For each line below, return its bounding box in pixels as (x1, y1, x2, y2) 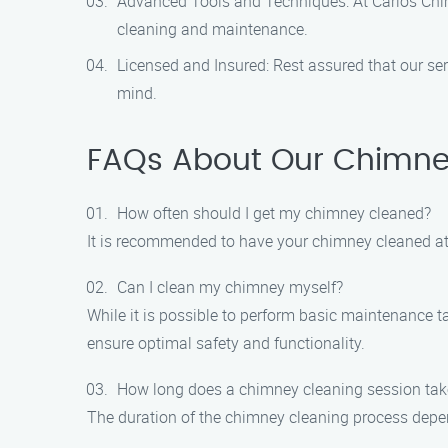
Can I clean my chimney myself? (117, 276, 343, 298)
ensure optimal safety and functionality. (87, 332, 365, 354)
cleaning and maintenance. (117, 18, 308, 40)
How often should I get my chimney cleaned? (117, 202, 431, 224)
